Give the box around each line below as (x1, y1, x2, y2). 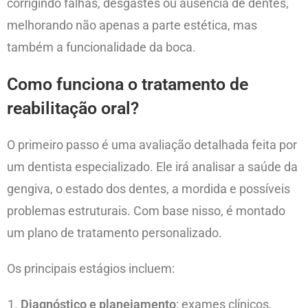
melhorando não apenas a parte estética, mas (7, 18, 257, 33)
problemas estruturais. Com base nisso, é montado (7, 203, 285, 219)
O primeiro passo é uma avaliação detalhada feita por (7, 137, 297, 153)
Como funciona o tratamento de (7, 74, 248, 95)
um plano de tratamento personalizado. (7, 225, 222, 241)
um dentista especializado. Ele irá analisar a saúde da (7, 159, 298, 175)
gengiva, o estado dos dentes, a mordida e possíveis (7, 181, 290, 197)
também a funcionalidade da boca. (7, 40, 196, 55)
